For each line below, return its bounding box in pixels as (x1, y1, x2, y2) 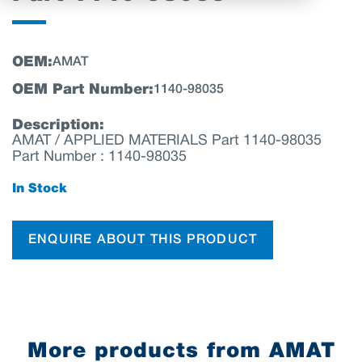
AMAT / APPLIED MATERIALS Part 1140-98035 (12, 133, 322, 148)
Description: (12, 118, 104, 132)
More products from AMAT (27, 341, 335, 360)
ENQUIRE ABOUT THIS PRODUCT (28, 234, 258, 246)
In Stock (12, 183, 67, 195)
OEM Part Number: (12, 83, 154, 97)
